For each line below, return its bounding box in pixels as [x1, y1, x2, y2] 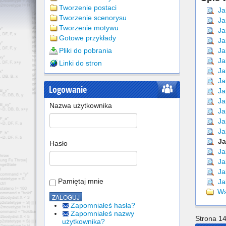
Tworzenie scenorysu [59, 14, 127, 22]
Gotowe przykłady [59, 34, 116, 42]
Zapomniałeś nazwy [71, 209, 134, 218]
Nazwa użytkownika [49, 101, 112, 109]
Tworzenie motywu [59, 24, 119, 32]
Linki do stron [59, 59, 102, 67]
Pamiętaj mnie [58, 177, 103, 185]
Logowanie [49, 83, 87, 95]
